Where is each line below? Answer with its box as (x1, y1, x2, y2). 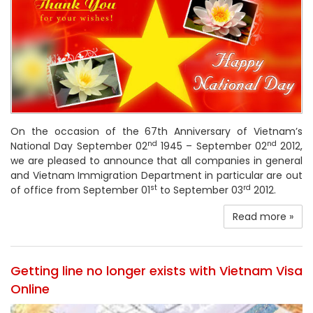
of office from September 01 (10, 183, 150, 198)
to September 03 (157, 183, 243, 198)
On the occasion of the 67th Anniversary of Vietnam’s (10, 124, 303, 139)
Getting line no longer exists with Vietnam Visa (10, 262, 303, 280)
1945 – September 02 (156, 139, 267, 154)
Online (10, 280, 50, 298)
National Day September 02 (10, 139, 147, 154)
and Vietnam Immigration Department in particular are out (10, 168, 303, 183)
